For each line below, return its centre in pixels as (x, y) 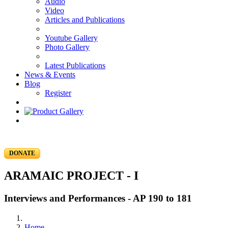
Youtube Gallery (71, 38)
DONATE (22, 153)
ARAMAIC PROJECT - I (71, 175)
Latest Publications (75, 65)
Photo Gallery (67, 47)
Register (58, 93)
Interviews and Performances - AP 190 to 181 (98, 198)
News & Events (50, 75)
